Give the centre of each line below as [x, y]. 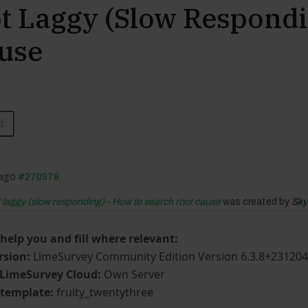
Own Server [135, 274]
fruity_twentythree [105, 292]
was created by [256, 202]
